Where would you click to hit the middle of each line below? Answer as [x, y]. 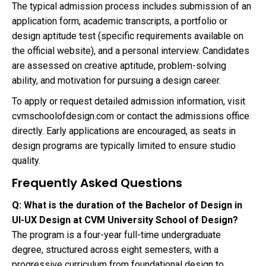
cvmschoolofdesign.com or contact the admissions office [131, 116]
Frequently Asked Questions [97, 183]
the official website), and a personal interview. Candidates [131, 51]
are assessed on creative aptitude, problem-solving [119, 66]
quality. [26, 161]
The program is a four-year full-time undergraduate [116, 235]
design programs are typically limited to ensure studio [124, 146]
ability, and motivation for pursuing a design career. [116, 81]
